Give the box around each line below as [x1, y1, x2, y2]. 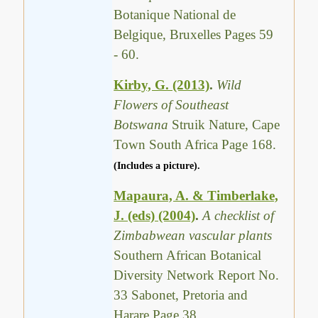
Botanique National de [114, 6, 236, 22]
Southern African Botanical [114, 248, 262, 263]
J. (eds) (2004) [114, 208, 196, 224]
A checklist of [202, 208, 275, 224]
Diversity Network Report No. [114, 268, 280, 283]
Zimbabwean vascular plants [114, 228, 273, 243]
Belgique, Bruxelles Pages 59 [114, 26, 274, 42]
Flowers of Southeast [114, 97, 229, 113]
